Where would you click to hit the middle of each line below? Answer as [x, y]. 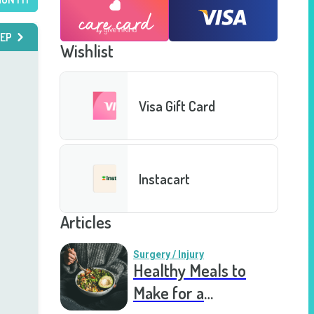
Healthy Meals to [190, 270]
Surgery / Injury [169, 254]
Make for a [169, 293]
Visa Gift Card [177, 105]
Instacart [164, 178]
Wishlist [87, 51]
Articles [86, 222]
